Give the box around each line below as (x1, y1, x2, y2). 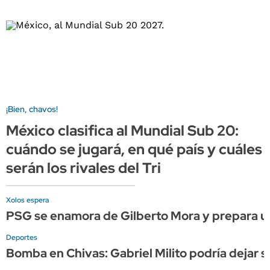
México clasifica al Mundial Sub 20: (6, 121, 239, 140)
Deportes (6, 232, 37, 242)
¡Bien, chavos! (6, 103, 58, 115)
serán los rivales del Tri (6, 158, 161, 177)
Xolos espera (6, 195, 49, 205)
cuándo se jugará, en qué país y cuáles (6, 139, 262, 159)
